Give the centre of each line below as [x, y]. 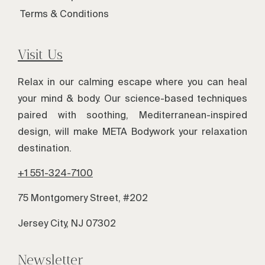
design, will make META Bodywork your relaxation [132, 131]
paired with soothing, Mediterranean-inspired [132, 114]
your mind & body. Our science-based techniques [132, 98]
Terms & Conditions [64, 13]
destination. [45, 148]
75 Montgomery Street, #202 [83, 198]
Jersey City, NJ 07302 [67, 223]
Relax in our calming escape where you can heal [132, 81]
